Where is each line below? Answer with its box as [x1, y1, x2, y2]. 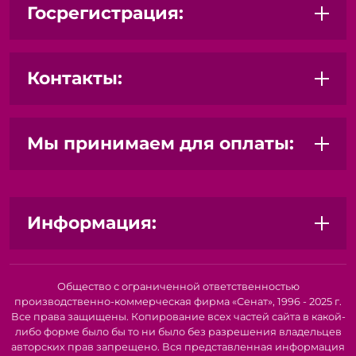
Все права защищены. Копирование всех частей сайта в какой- [10, 311, 346, 323]
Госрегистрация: [27, 2, 184, 24]
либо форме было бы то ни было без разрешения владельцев [14, 326, 342, 338]
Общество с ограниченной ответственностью [56, 281, 300, 292]
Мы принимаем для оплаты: [27, 133, 294, 154]
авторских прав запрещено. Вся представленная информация [11, 341, 345, 353]
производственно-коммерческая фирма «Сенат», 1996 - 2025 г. [14, 296, 342, 308]
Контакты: [27, 68, 122, 89]
